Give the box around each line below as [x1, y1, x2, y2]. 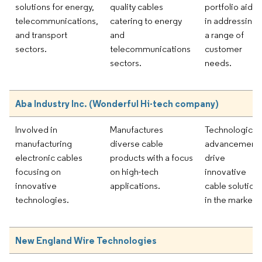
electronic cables [15, 151, 82, 163]
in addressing [205, 15, 257, 26]
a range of [205, 29, 244, 40]
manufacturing [15, 137, 72, 149]
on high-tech [110, 166, 158, 177]
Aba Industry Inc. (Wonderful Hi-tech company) [15, 97, 219, 109]
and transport [15, 29, 67, 40]
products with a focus [110, 151, 193, 163]
